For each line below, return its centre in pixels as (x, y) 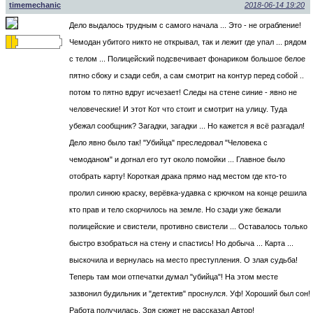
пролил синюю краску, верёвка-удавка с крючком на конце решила (188, 193)
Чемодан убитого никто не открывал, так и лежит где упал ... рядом (188, 42)
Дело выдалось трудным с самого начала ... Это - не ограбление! (185, 26)
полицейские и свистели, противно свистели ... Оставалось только (188, 227)
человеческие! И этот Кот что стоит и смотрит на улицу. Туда (178, 109)
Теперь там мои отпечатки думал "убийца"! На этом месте (174, 277)
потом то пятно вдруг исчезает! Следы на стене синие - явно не (183, 93)
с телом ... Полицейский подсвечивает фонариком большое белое (187, 59)
